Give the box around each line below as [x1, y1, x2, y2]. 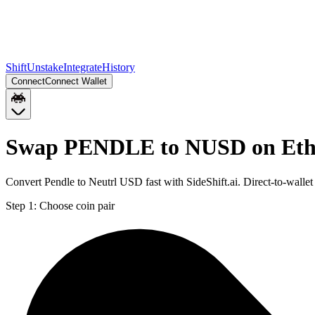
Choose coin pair [39, 199, 115, 212]
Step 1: [6, 199, 37, 212]
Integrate [63, 61, 102, 73]
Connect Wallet [45, 76, 107, 86]
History [102, 61, 135, 73]
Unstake [27, 61, 63, 73]
